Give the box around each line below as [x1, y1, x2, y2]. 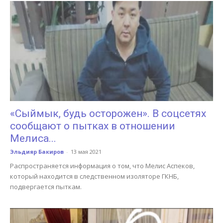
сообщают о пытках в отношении [10, 120, 175, 132]
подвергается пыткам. [10, 182, 82, 192]
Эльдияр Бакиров [10, 148, 64, 156]
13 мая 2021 [71, 148, 102, 156]
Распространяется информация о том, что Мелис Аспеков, [10, 161, 195, 171]
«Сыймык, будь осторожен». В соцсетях [10, 108, 206, 120]
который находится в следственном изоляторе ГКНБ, [10, 172, 179, 181]
